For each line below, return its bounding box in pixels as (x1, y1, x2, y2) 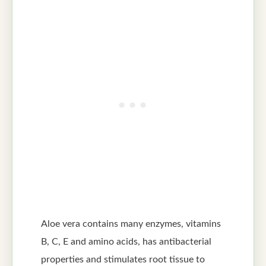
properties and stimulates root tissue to (41, 255, 205, 265)
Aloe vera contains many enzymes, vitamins (41, 219, 221, 229)
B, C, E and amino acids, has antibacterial (41, 237, 211, 247)
